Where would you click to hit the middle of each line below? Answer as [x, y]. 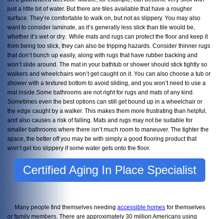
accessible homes [141, 207]
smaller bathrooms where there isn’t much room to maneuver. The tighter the [108, 130]
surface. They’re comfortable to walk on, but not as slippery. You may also [104, 18]
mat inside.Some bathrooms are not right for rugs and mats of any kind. [101, 92]
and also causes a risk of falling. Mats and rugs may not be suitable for [100, 120]
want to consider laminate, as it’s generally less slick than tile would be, [101, 27]
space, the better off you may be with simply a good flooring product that [102, 139]
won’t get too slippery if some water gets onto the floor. [79, 148]
